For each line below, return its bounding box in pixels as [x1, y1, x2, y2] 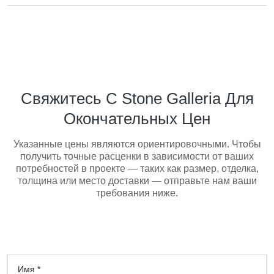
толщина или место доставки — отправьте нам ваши [17, 175, 257, 186]
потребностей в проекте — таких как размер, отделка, [15, 163, 259, 174]
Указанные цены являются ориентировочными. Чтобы [13, 138, 261, 149]
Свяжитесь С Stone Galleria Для [20, 89, 254, 108]
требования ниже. [96, 187, 178, 198]
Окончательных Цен [64, 109, 210, 128]
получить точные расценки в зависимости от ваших [20, 150, 254, 161]
